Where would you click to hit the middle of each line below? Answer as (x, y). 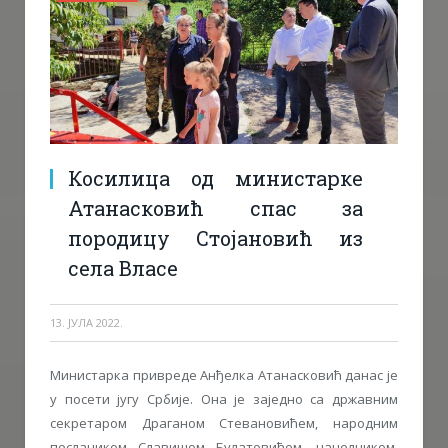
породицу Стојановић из (215, 237)
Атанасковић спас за (215, 207)
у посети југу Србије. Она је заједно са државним (224, 398)
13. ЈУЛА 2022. (86, 322)
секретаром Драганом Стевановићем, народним (224, 422)
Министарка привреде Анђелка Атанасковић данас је (224, 374)
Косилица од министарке (215, 177)
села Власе (123, 267)
